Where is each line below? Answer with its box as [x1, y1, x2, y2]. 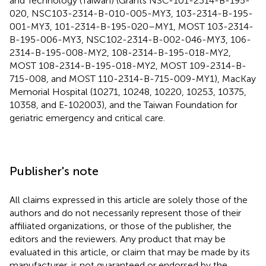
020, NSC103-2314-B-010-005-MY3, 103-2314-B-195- [9, 7, 253, 19]
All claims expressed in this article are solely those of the [9, 194, 248, 205]
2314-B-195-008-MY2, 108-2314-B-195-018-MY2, [9, 46, 231, 58]
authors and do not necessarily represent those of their [9, 207, 241, 218]
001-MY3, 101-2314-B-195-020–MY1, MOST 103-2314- [9, 20, 254, 32]
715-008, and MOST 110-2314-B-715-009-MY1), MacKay [9, 72, 256, 84]
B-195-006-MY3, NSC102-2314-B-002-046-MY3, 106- [9, 33, 251, 45]
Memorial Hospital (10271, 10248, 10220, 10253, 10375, [9, 85, 246, 97]
